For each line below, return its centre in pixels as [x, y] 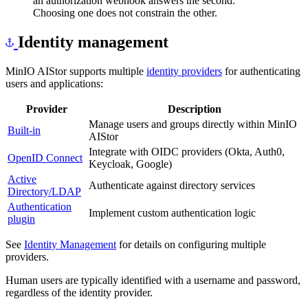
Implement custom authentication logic [172, 212]
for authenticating [261, 71]
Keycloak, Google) [130, 164]
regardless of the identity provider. [79, 292]
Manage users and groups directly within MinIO [193, 124]
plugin [21, 219]
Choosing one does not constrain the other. [125, 12]
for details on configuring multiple [191, 244]
